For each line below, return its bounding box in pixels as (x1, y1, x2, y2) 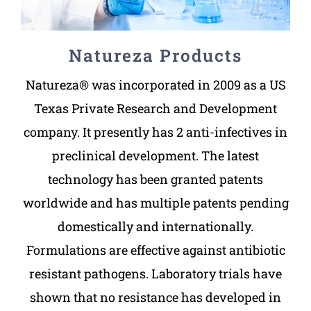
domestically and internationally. (58, 217, 253, 235)
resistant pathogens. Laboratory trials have (29, 264, 282, 282)
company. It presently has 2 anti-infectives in (24, 123, 287, 140)
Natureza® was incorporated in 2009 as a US (25, 76, 286, 93)
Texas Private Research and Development (34, 99, 277, 117)
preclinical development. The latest (52, 146, 259, 164)
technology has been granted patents (48, 170, 263, 187)
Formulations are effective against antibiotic (26, 241, 285, 258)
